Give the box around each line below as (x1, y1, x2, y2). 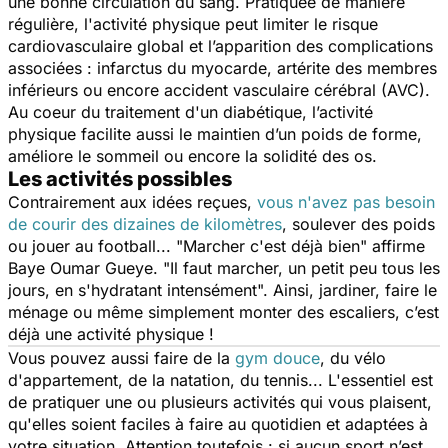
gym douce (235, 348, 320, 369)
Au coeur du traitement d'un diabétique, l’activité (8, 102, 373, 123)
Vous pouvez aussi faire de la (8, 348, 235, 369)
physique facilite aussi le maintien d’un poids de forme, (8, 124, 422, 145)
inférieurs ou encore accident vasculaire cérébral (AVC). (8, 80, 430, 101)
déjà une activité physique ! (8, 324, 219, 345)
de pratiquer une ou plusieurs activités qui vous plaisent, (8, 392, 432, 413)
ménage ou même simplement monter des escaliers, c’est (8, 302, 439, 323)
